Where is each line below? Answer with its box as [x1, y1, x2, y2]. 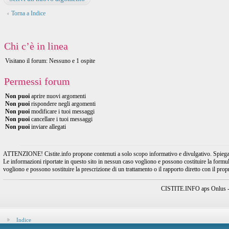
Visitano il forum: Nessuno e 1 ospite [5, 57, 95, 64]
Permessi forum [4, 76, 70, 87]
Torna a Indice [11, 10, 45, 17]
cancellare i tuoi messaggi [30, 116, 93, 123]
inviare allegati [30, 123, 66, 130]
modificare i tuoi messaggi [30, 108, 95, 115]
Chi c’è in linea [4, 40, 68, 52]
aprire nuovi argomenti [30, 93, 86, 100]
